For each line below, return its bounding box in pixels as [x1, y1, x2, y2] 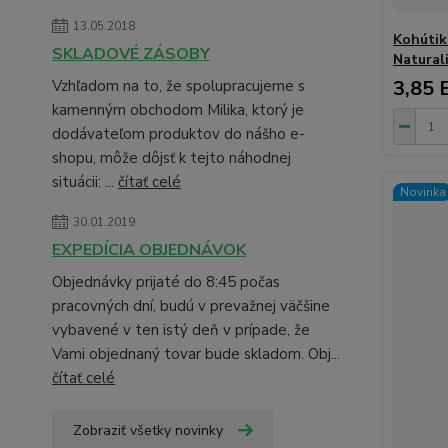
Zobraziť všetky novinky [73, 421, 223, 440]
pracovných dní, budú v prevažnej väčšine [52, 296, 330, 316]
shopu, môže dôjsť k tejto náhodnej [52, 148, 291, 168]
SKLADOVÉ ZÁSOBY [52, 43, 210, 65]
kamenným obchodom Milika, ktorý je [52, 100, 304, 120]
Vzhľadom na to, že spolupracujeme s [52, 76, 305, 96]
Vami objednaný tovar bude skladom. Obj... [52, 344, 340, 364]
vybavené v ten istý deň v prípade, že [52, 320, 310, 340]
